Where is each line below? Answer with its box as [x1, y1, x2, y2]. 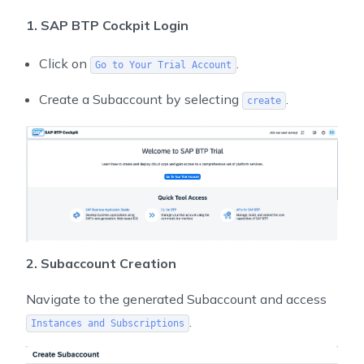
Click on [39, 55, 90, 72]
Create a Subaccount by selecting [39, 91, 242, 108]
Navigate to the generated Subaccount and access [26, 291, 327, 308]
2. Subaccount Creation [26, 255, 176, 272]
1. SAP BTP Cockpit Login [26, 17, 188, 33]
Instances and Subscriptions [30, 318, 184, 330]
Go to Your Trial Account [94, 59, 232, 71]
